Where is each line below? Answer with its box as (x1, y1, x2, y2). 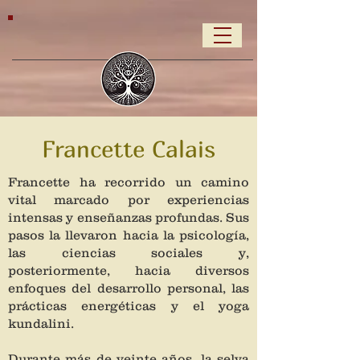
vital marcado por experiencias (8, 192, 249, 207)
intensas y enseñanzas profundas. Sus (8, 210, 249, 224)
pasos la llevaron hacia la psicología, (8, 227, 249, 242)
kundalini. (8, 316, 74, 330)
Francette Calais (42, 135, 215, 162)
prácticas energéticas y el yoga (8, 298, 249, 313)
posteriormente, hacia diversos (8, 263, 249, 277)
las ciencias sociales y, (8, 245, 249, 260)
